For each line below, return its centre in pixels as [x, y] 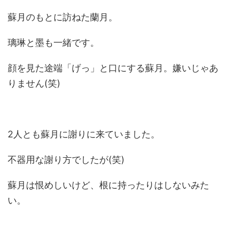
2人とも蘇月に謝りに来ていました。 [84, 134]
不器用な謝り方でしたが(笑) [66, 160]
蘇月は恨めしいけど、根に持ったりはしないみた [108, 185]
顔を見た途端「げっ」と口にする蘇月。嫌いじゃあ [113, 68]
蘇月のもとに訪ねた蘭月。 [63, 17]
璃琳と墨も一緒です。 [53, 43]
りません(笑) [34, 83]
